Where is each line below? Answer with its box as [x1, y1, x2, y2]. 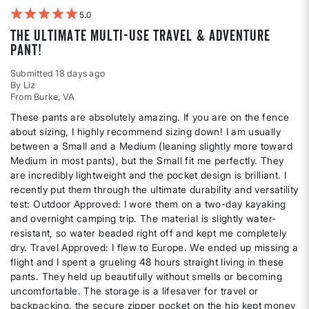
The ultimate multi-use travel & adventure [10, 27, 271, 45]
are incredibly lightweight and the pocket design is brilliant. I [10, 169, 287, 181]
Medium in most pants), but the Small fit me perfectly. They [10, 154, 284, 167]
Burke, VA [34, 91, 75, 103]
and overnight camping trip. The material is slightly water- [10, 212, 277, 225]
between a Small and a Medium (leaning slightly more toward [10, 140, 292, 152]
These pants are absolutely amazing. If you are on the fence [10, 111, 290, 123]
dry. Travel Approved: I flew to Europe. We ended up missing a [10, 241, 298, 254]
